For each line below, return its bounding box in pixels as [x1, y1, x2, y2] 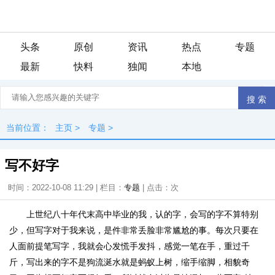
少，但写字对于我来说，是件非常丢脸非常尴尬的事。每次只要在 [9, 225, 258, 235]
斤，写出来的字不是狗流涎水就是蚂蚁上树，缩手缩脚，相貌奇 [9, 257, 250, 267]
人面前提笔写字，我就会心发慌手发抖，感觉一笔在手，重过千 [9, 241, 250, 251]
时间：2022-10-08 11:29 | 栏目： [8, 183, 124, 192]
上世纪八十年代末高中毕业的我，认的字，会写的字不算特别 [26, 209, 258, 219]
